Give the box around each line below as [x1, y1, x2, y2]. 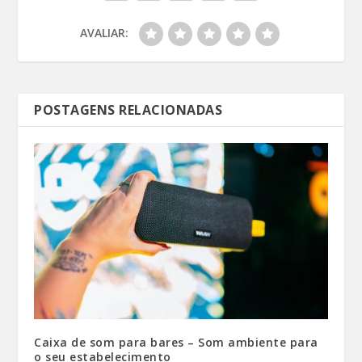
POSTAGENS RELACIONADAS [34, 101, 223, 120]
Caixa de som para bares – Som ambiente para [34, 335, 318, 351]
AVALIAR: [80, 25, 128, 41]
